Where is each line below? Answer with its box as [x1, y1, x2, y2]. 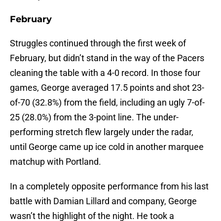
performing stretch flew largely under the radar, [10, 127, 193, 138]
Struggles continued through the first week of [10, 38, 186, 49]
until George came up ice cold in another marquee [10, 142, 204, 152]
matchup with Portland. [10, 156, 101, 167]
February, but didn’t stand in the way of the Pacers [10, 53, 204, 64]
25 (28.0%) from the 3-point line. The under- [10, 112, 179, 123]
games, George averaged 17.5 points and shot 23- [10, 82, 204, 93]
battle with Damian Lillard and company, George [10, 196, 197, 207]
